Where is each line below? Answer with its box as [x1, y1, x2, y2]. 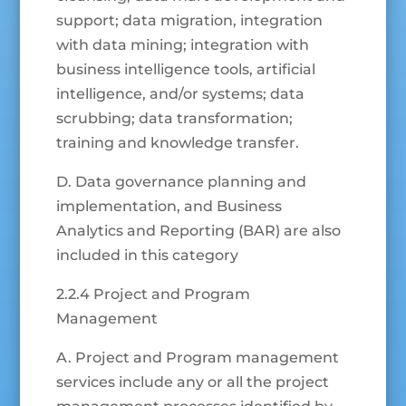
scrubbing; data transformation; [56, 110, 294, 128]
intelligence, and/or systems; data [56, 85, 305, 103]
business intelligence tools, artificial [56, 61, 316, 79]
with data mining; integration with [56, 36, 310, 54]
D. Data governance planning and [56, 173, 307, 191]
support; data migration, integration [56, 12, 324, 30]
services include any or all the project [56, 373, 330, 391]
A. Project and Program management [56, 349, 340, 367]
